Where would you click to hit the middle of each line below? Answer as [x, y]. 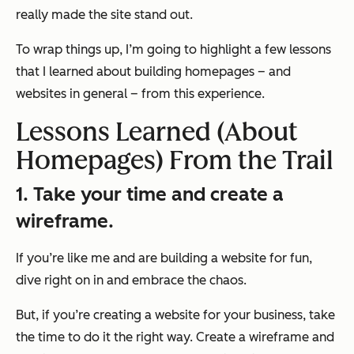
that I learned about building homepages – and [153, 72]
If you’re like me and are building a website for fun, [164, 258]
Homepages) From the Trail [175, 161]
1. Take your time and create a [150, 194]
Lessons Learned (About [157, 132]
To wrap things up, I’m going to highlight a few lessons [173, 50]
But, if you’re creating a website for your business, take [175, 315]
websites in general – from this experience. [140, 94]
